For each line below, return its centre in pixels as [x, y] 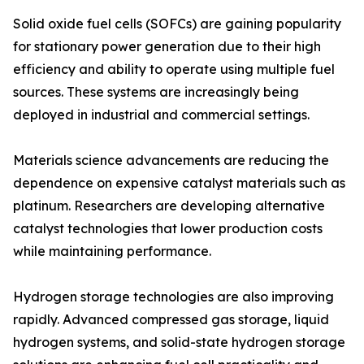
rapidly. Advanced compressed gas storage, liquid [171, 320]
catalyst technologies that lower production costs [168, 229]
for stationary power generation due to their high [167, 47]
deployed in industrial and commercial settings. [161, 115]
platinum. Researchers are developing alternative [169, 206]
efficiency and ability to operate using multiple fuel [174, 69]
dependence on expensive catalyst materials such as [179, 183]
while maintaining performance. [112, 251]
